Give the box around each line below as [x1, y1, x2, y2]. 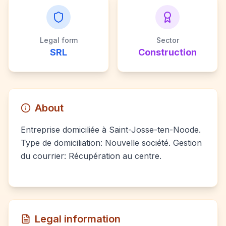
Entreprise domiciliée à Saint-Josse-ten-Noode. [21, 125, 201, 135]
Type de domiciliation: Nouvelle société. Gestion [21, 138, 202, 148]
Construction [138, 47, 197, 58]
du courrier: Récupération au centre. [21, 151, 161, 161]
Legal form [39, 36, 78, 44]
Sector [156, 36, 179, 44]
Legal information [35, 213, 121, 225]
